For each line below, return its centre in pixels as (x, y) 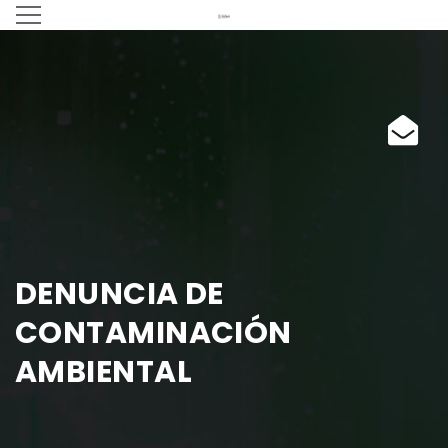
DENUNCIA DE (119, 294)
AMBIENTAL (104, 372)
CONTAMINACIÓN (153, 333)
